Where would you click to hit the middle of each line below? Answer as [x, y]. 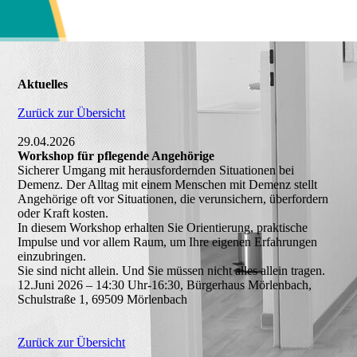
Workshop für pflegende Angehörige [116, 156]
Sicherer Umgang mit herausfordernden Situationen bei [156, 170]
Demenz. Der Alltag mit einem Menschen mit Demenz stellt [168, 184]
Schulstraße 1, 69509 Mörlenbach [103, 299]
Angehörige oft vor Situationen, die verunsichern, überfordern [173, 199]
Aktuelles [43, 84]
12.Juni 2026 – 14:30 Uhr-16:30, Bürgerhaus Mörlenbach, [165, 285]
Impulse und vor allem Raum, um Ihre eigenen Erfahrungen [168, 242]
